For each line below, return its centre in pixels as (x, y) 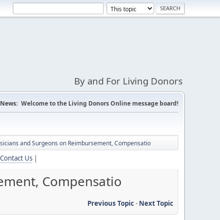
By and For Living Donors (128, 81)
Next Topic (156, 203)
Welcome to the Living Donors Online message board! (100, 103)
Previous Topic (111, 203)
